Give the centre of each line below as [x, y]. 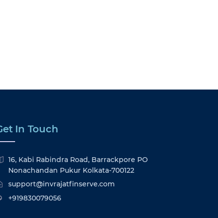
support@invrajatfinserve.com [62, 184]
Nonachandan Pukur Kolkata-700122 [71, 170]
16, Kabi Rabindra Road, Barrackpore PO [78, 160]
